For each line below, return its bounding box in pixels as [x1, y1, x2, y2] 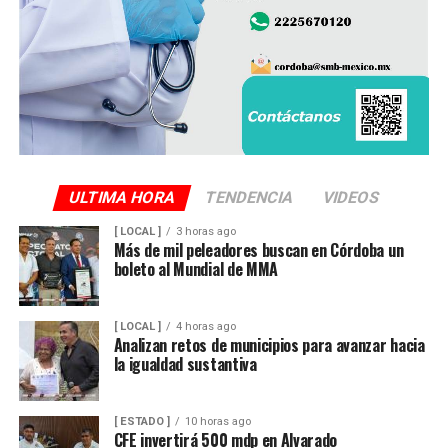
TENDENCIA [202, 188, 296, 208]
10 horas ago [184, 415, 251, 429]
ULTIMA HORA [66, 188, 178, 208]
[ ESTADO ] [113, 415, 170, 429]
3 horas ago [175, 225, 236, 239]
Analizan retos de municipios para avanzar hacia [113, 333, 425, 358]
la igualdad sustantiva [113, 352, 257, 377]
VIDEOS [320, 188, 382, 208]
